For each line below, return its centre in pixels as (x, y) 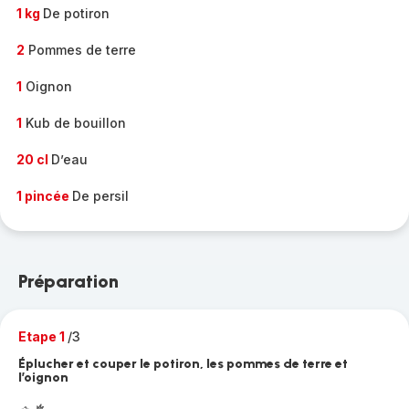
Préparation (68, 281)
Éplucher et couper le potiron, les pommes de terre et (183, 364)
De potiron (76, 13)
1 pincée (44, 196)
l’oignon (43, 378)
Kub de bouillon (74, 123)
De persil (100, 196)
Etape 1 (43, 336)
